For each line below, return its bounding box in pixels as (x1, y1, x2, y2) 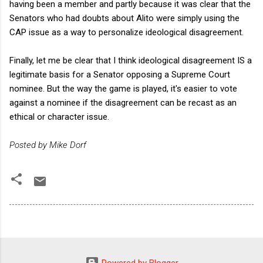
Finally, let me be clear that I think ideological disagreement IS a (9, 55, 252, 66)
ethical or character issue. (9, 111, 109, 122)
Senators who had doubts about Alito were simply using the (9, 12, 240, 23)
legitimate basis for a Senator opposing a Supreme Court (9, 69, 230, 80)
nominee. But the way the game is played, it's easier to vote (9, 83, 237, 94)
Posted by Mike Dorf (9, 139, 86, 150)
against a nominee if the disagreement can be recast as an (9, 97, 237, 108)
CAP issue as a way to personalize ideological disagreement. (9, 26, 244, 38)
